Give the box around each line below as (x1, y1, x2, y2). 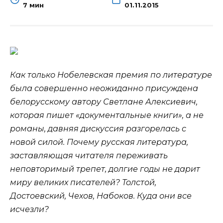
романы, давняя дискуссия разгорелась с (10, 123, 186, 133)
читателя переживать (75, 150, 168, 160)
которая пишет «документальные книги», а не (10, 110, 204, 120)
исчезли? (10, 204, 51, 214)
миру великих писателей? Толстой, (10, 177, 156, 187)
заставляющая (10, 150, 75, 160)
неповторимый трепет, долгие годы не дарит (10, 164, 200, 174)
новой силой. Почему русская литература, (10, 137, 188, 147)
